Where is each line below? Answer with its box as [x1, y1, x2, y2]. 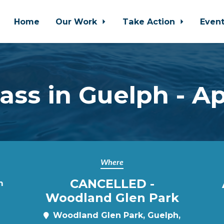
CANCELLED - [69, 176, 154, 191]
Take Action [122, 16, 177, 26]
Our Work [55, 16, 99, 26]
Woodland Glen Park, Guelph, [53, 210, 180, 220]
